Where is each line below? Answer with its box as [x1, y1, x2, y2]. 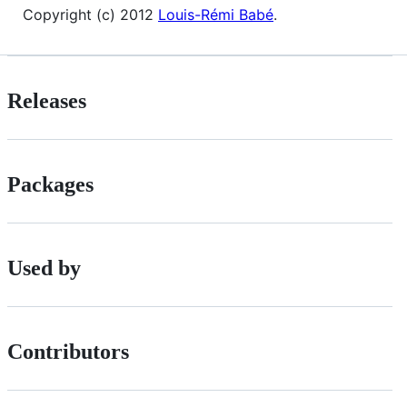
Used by [7, 256, 81, 281]
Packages [7, 173, 94, 197]
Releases [7, 89, 86, 114]
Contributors [7, 339, 129, 363]
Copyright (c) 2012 [23, 5, 158, 25]
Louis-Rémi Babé [158, 5, 273, 25]
